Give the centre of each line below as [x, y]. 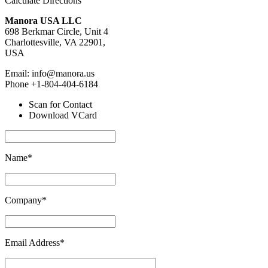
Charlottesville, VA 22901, [55, 42]
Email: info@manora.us [50, 74]
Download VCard [63, 115]
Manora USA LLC [43, 21]
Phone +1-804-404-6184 [51, 84]
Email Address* [35, 243]
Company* [26, 200]
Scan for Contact [60, 105]
